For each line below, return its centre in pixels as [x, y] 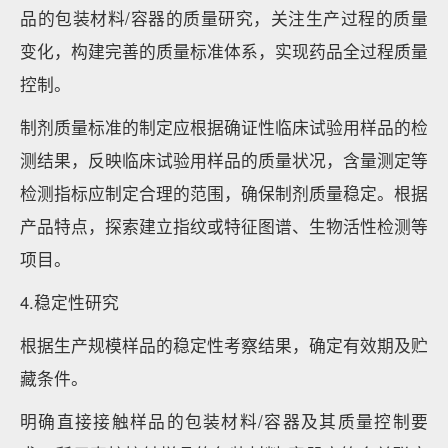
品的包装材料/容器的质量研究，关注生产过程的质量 [224, 18]
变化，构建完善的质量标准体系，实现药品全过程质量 [224, 51]
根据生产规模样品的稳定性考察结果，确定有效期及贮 [224, 345]
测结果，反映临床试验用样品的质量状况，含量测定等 [224, 160]
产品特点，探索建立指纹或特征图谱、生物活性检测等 [224, 226]
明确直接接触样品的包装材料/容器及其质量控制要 [224, 421]
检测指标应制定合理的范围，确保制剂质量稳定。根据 [224, 193]
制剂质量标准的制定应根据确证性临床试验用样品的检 [224, 127]
